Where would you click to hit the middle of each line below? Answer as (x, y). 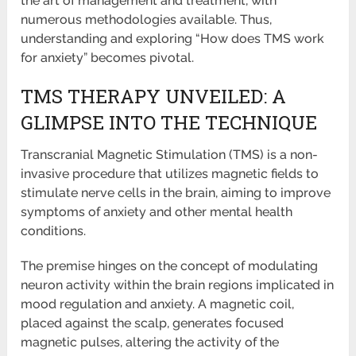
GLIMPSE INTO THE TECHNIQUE (169, 123)
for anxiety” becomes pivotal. (108, 58)
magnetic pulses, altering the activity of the (150, 342)
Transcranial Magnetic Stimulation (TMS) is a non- (170, 155)
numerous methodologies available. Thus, (147, 20)
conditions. (54, 231)
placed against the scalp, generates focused (153, 323)
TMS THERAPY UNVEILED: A (154, 97)
